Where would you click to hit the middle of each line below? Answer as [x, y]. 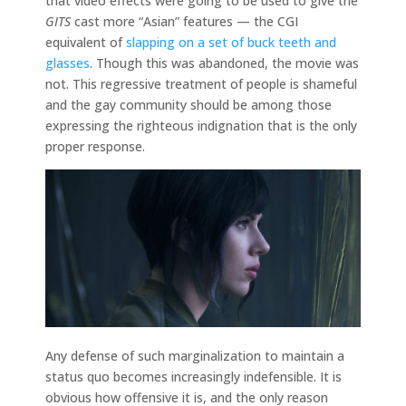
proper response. [95, 146]
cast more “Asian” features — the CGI [184, 21]
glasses [68, 63]
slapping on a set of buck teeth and [231, 42]
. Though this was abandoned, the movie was [224, 63]
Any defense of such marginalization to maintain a [195, 355]
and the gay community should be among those [188, 104]
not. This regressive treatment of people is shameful [201, 83]
